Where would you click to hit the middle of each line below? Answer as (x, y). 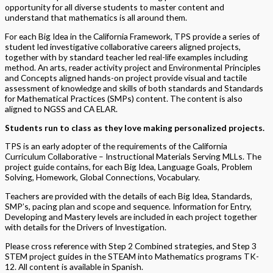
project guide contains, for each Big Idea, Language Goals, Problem (129, 167)
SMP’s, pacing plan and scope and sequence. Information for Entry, (128, 207)
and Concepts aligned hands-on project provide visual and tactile (126, 78)
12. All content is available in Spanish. (74, 266)
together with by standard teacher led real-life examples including (126, 57)
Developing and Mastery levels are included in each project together (131, 217)
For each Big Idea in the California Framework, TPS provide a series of (132, 37)
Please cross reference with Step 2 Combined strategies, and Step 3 (131, 246)
